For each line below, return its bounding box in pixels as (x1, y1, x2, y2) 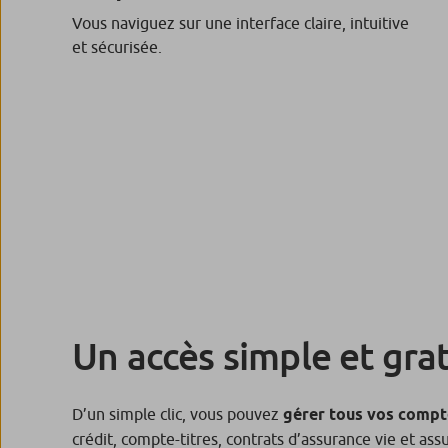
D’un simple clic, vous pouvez (72, 404, 283, 423)
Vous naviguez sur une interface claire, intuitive (72, 14, 409, 32)
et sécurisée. (72, 38, 162, 56)
